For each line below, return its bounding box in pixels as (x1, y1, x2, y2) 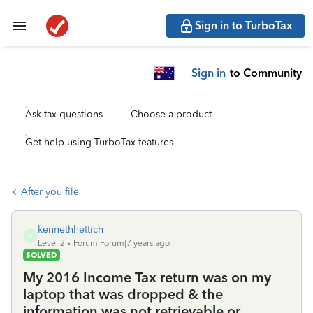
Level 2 (38, 238, 65, 248)
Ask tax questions (25, 108, 103, 120)
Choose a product (131, 108, 212, 120)
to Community (230, 66, 302, 80)
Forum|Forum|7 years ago (73, 238, 170, 248)
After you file (21, 186, 79, 198)
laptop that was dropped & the (23, 286, 223, 303)
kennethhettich (38, 224, 103, 235)
